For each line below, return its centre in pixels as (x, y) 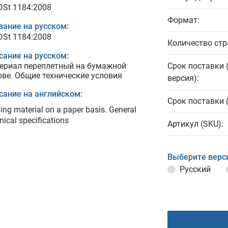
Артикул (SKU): (195, 124)
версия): (183, 78)
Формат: (183, 20)
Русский (195, 169)
